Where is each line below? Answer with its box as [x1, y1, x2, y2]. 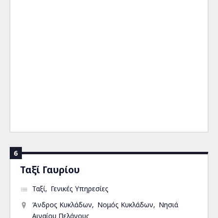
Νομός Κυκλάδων [97, 200, 153, 209]
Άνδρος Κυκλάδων [32, 200, 92, 209]
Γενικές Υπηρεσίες [51, 184, 109, 193]
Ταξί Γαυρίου [20, 163, 80, 176]
